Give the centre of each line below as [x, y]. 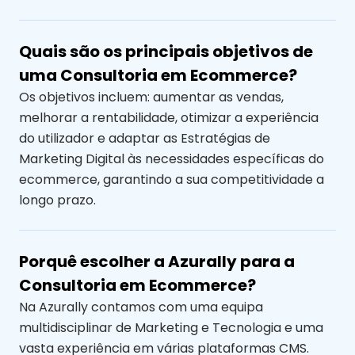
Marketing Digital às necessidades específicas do [172, 159]
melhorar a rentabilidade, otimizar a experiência [169, 118]
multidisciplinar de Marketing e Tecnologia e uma [171, 328]
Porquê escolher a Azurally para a [157, 261]
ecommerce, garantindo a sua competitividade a [172, 179]
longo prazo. [57, 200]
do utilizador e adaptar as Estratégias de [145, 138]
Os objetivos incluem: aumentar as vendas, [151, 97]
